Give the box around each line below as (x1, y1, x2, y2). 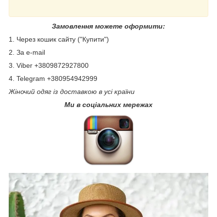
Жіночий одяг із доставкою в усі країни (9, 88, 135, 96)
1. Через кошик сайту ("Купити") (9, 35, 109, 44)
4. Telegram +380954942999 (9, 75, 97, 83)
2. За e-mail (9, 48, 45, 57)
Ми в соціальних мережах (64, 101, 153, 109)
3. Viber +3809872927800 (9, 62, 89, 70)
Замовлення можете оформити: (52, 22, 165, 31)
